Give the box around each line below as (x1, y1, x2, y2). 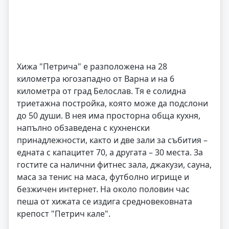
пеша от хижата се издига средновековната (17, 196, 192, 207)
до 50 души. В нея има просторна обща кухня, (17, 110, 200, 121)
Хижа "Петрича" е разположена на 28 (17, 61, 167, 72)
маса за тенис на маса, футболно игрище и (17, 171, 189, 182)
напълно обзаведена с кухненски (17, 122, 150, 133)
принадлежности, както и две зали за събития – (17, 134, 208, 146)
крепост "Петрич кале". (17, 208, 110, 219)
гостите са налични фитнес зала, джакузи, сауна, (17, 159, 212, 170)
